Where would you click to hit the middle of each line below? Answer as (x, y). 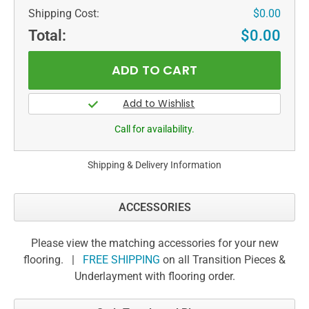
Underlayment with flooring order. (154, 276)
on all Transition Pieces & (223, 259)
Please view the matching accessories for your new (154, 243)
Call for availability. (154, 129)
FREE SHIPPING (121, 259)
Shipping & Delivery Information (154, 165)
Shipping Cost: (64, 13)
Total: (47, 35)
